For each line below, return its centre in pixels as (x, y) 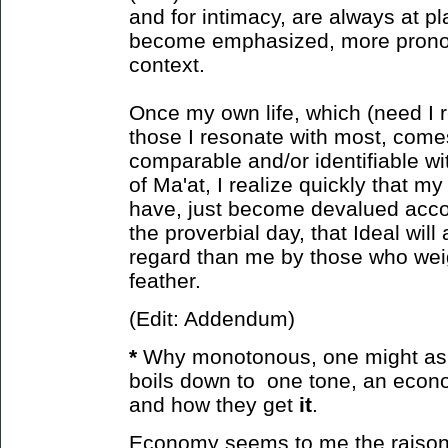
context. (167, 64)
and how (169, 404)
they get (257, 404)
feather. (165, 280)
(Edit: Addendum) (212, 318)
